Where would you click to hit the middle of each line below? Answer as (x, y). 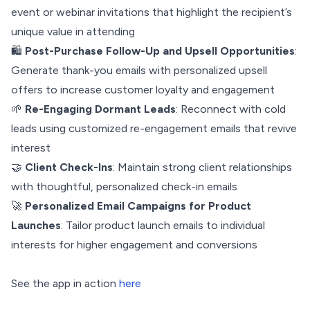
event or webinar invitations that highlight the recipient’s (152, 12)
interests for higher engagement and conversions (134, 245)
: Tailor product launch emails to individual (163, 225)
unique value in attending (73, 31)
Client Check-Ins (69, 167)
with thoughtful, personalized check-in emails (124, 186)
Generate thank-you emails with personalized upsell (139, 70)
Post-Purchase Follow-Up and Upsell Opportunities (160, 51)
